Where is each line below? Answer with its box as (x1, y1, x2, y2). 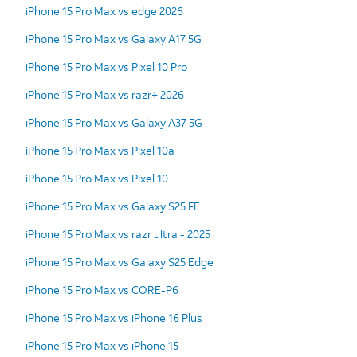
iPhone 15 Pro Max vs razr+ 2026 (25, 86, 184, 102)
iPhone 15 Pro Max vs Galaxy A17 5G (25, 30, 202, 46)
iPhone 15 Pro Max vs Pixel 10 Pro (25, 58, 187, 74)
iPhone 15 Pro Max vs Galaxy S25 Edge (25, 253, 214, 269)
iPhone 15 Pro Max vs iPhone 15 (25, 337, 178, 353)
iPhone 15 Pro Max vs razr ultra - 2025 (25, 226, 210, 241)
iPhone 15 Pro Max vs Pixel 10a (25, 142, 175, 158)
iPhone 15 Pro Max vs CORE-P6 (25, 281, 178, 297)
